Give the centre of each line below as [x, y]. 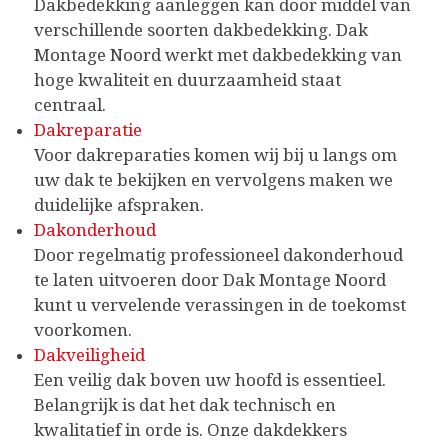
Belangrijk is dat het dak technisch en [185, 404]
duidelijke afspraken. [121, 204]
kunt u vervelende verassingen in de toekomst [220, 304]
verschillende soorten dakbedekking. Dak [201, 29]
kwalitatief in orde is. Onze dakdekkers [190, 429]
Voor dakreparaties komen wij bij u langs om [215, 154]
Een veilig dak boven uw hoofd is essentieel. [210, 379]
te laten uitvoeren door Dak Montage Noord [210, 279]
